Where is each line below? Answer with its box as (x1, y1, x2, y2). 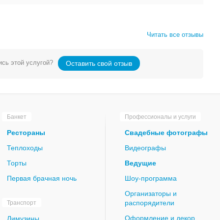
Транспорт (7, 199, 36, 206)
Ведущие (125, 159, 156, 167)
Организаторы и (125, 189, 177, 197)
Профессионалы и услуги (125, 113, 196, 120)
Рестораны (7, 128, 45, 137)
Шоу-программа (125, 174, 177, 182)
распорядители (125, 198, 174, 207)
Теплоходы (7, 143, 43, 152)
